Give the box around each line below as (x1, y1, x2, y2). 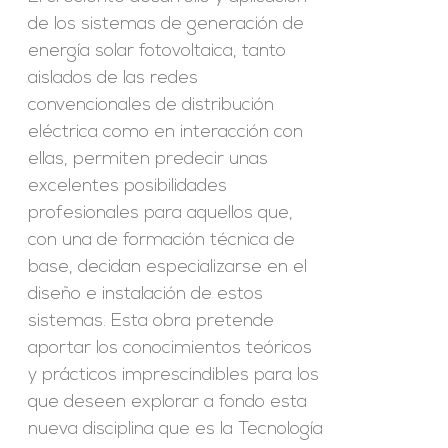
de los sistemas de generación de (28, 15, 305, 34)
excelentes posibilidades (28, 177, 228, 196)
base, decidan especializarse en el (28, 258, 308, 277)
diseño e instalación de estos (28, 285, 264, 304)
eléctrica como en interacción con (28, 123, 304, 142)
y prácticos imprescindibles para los (28, 366, 320, 385)
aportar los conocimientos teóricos (28, 339, 313, 358)
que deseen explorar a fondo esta (28, 393, 308, 412)
